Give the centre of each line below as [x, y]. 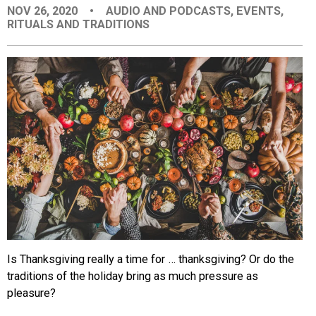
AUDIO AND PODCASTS [169, 11]
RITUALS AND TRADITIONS [78, 24]
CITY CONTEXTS [60, 108]
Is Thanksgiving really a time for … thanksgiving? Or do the [151, 260]
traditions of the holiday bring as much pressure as [133, 276]
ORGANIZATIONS [60, 63]
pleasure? [31, 293]
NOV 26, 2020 [44, 11]
